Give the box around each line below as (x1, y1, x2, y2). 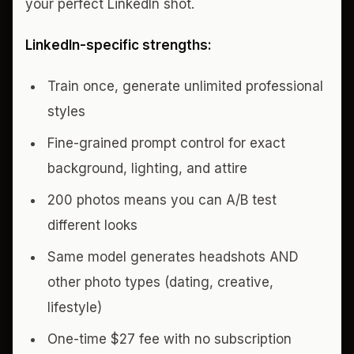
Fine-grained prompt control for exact (47, 134, 285, 151)
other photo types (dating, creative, (47, 273, 273, 290)
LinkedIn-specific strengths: (25, 36, 212, 53)
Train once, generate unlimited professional (47, 77, 323, 94)
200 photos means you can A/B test (47, 191, 277, 208)
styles (47, 103, 85, 119)
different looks (47, 217, 137, 233)
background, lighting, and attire (47, 160, 247, 176)
